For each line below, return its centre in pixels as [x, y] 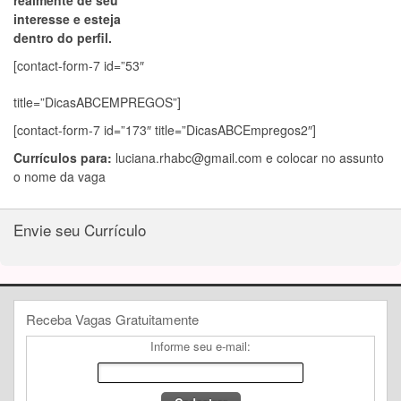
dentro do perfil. [63, 38]
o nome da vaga [60, 176]
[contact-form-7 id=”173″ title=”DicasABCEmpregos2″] [165, 130]
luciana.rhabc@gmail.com [189, 158]
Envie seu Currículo [80, 230]
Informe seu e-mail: [200, 346]
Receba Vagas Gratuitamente [112, 319]
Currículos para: [64, 158]
